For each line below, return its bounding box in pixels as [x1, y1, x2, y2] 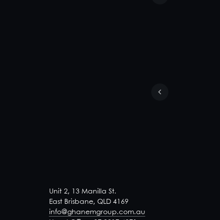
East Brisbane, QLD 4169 [49, 198, 129, 205]
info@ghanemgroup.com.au [49, 209, 145, 216]
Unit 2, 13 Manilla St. [49, 188, 116, 195]
